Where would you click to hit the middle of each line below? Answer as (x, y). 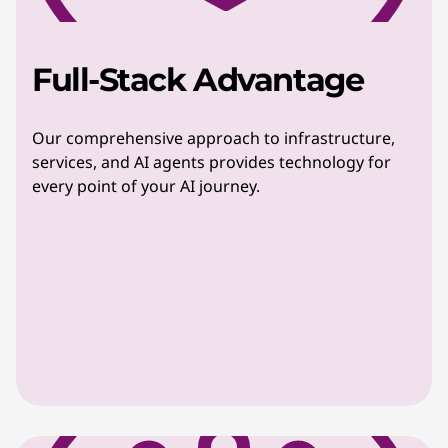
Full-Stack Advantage (201, 79)
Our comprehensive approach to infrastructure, (213, 138)
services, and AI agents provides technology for (211, 162)
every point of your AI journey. (146, 186)
